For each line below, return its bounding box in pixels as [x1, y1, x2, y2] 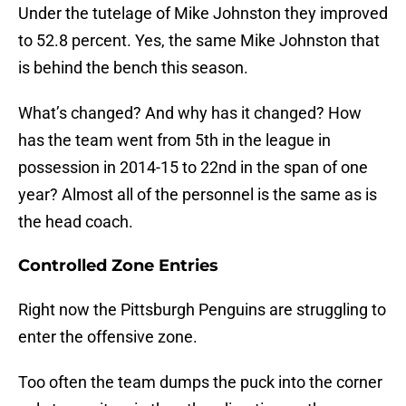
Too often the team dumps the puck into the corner [18, 372, 382, 392]
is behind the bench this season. [18, 58, 248, 78]
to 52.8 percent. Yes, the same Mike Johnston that [18, 31, 380, 51]
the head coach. [18, 212, 133, 232]
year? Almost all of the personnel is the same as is [18, 185, 377, 205]
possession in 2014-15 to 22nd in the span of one [18, 158, 368, 178]
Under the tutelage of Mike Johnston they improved [18, 4, 388, 24]
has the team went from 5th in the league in [18, 130, 331, 150]
